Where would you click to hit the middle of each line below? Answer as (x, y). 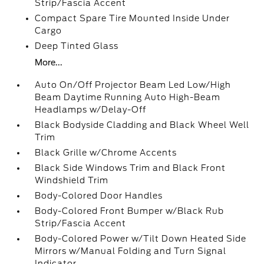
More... (49, 62)
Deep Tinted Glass (77, 46)
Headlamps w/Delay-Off (91, 110)
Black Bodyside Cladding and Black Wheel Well (142, 125)
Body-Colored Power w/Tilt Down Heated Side (141, 239)
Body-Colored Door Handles (99, 196)
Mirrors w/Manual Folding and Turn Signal (131, 251)
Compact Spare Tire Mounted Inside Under (133, 18)
